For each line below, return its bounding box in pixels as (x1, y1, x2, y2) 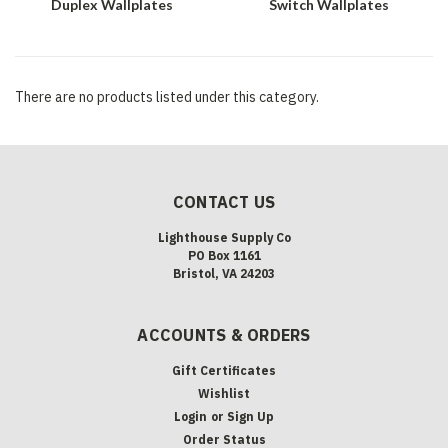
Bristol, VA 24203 (173, 265, 275, 281)
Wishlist (198, 385, 250, 401)
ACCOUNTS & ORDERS (137, 324, 311, 345)
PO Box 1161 (187, 247, 261, 263)
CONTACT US (172, 191, 276, 212)
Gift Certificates (172, 362, 276, 378)
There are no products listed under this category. (15, 87, 319, 106)
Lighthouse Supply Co (157, 229, 291, 245)
